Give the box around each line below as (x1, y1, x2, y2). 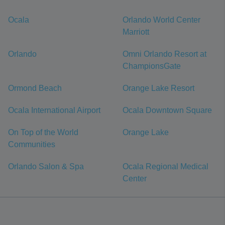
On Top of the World (8, 128, 78, 137)
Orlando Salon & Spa (8, 162, 84, 171)
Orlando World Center (123, 16, 200, 24)
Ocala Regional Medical (123, 162, 208, 171)
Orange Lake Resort (123, 84, 194, 92)
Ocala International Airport (8, 106, 100, 115)
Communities (8, 140, 55, 149)
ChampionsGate (123, 62, 181, 70)
